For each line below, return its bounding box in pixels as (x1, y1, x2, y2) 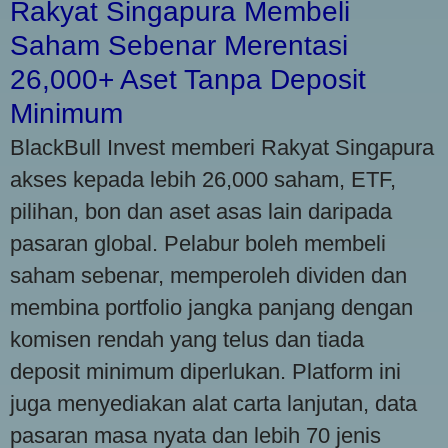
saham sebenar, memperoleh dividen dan (10, 262, 407, 288)
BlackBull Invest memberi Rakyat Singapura (10, 134, 434, 160)
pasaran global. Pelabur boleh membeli (10, 230, 386, 256)
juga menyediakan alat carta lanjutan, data (10, 390, 417, 416)
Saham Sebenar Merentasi (10, 29, 348, 61)
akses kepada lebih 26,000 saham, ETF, (10, 166, 396, 192)
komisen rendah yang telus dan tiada (10, 326, 364, 352)
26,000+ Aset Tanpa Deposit (10, 63, 366, 95)
